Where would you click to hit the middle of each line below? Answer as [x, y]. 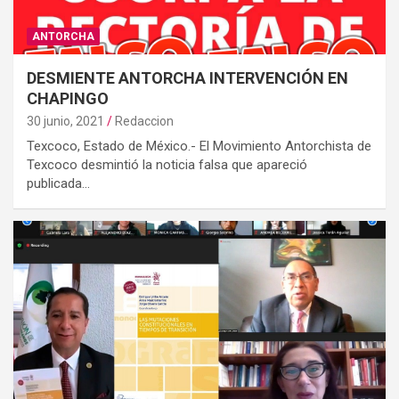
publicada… [58, 183]
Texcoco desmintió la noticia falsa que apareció [167, 164]
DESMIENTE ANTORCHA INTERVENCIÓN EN [187, 77]
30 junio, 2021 [65, 121]
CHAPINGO [68, 98]
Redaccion [144, 121]
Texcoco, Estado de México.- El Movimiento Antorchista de [199, 146]
